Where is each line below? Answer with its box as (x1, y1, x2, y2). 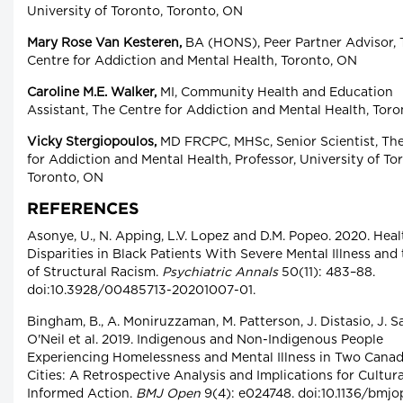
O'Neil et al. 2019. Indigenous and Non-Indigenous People (27, 334, 383, 347)
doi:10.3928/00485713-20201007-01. (27, 284, 255, 298)
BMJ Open (136, 388, 201, 401)
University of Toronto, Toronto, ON (27, 5, 243, 19)
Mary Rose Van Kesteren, (27, 37, 182, 50)
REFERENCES (27, 202, 139, 218)
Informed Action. (27, 388, 136, 401)
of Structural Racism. (27, 266, 162, 280)
